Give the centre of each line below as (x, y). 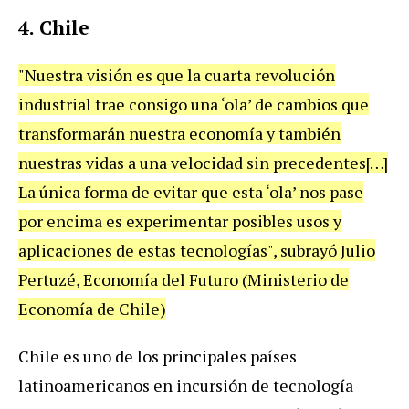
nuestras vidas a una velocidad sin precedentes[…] (203, 162)
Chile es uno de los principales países (157, 356)
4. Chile (54, 27)
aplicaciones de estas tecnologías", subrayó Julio (197, 250)
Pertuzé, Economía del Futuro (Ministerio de (184, 279)
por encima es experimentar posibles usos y (180, 220)
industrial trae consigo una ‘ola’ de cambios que (194, 104)
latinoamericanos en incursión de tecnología (186, 385)
